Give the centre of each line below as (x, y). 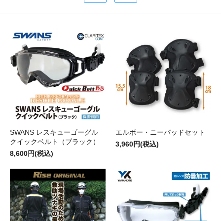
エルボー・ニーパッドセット (160, 132)
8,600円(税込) (32, 153)
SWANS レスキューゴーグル (54, 132)
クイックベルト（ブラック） (55, 141)
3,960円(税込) (137, 144)
